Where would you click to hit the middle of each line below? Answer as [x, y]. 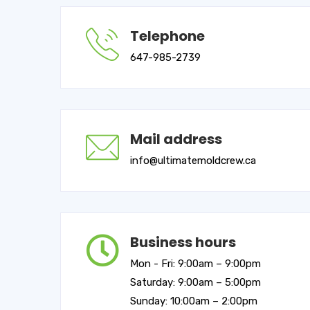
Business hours [183, 242]
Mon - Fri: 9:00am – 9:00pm [195, 264]
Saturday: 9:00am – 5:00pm [195, 282]
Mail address [176, 139]
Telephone [167, 36]
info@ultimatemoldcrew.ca [193, 161]
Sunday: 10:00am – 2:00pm [194, 301]
